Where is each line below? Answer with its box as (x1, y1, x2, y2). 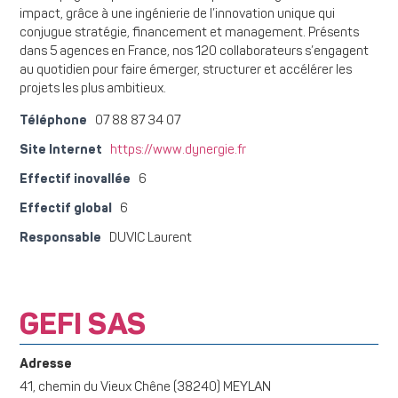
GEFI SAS (20, 310, 146, 341)
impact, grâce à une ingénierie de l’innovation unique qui (20, 8, 335, 22)
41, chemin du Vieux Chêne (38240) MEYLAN (20, 380, 271, 394)
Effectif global (20, 202, 112, 215)
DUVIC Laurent (109, 231, 192, 245)
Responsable (20, 231, 101, 244)
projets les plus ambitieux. (20, 83, 166, 97)
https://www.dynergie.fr (110, 143, 246, 157)
